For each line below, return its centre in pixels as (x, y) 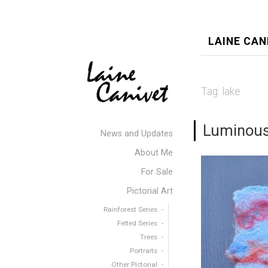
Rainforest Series (130, 209)
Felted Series (137, 223)
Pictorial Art (150, 191)
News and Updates (137, 134)
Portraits (144, 251)
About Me (154, 153)
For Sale (157, 172)
